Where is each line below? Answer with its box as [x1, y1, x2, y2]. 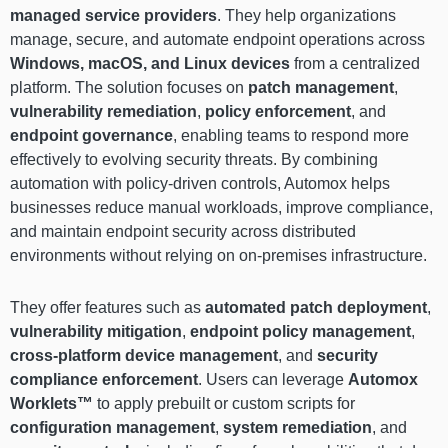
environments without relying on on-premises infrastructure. [10, 246, 427, 264]
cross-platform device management [10, 346, 278, 364]
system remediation [223, 418, 372, 436]
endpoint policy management [190, 322, 411, 340]
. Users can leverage [198, 370, 348, 388]
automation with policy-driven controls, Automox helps [10, 174, 390, 192]
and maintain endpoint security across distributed [10, 222, 356, 240]
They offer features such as [10, 298, 205, 316]
